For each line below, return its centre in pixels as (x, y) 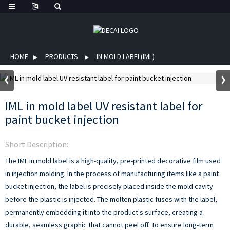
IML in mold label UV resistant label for (104, 106)
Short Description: (37, 144)
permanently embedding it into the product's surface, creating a (104, 212)
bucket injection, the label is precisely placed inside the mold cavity (109, 186)
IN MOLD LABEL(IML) (126, 56)
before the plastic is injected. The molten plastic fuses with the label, (111, 199)
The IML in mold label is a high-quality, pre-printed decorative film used (113, 161)
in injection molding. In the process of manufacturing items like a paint (112, 174)
